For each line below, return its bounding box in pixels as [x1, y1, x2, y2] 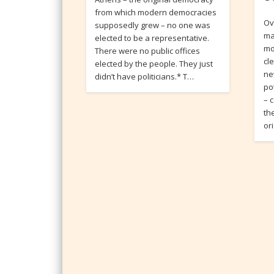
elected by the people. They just [95, 58, 213, 70]
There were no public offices [95, 45, 201, 57]
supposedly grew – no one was [95, 20, 211, 31]
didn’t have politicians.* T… [95, 71, 194, 83]
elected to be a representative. [95, 32, 210, 44]
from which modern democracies [95, 7, 217, 18]
